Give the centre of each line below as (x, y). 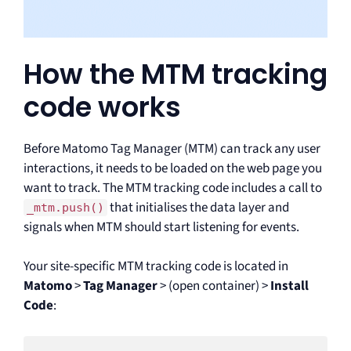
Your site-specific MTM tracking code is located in (156, 266)
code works (102, 107)
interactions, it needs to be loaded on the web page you (173, 168)
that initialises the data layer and (198, 207)
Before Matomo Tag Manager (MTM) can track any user (172, 148)
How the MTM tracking (175, 74)
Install (289, 286)
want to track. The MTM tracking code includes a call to (173, 188)
